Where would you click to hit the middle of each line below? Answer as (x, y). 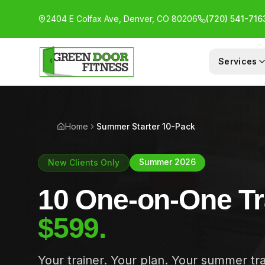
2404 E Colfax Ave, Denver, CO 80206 (122, 19)
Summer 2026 (167, 162)
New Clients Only (84, 162)
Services (237, 61)
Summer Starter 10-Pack (146, 126)
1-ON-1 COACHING (134, 85)
